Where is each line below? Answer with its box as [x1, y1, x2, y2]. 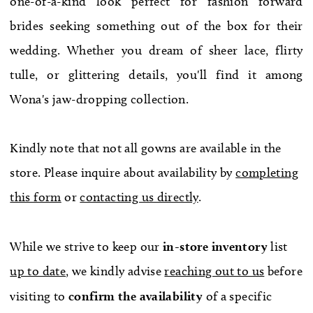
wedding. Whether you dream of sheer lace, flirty [10, 42, 303, 58]
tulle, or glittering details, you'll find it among [10, 66, 303, 82]
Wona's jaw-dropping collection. [10, 91, 192, 107]
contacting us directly [80, 189, 198, 205]
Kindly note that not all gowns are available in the [10, 140, 282, 156]
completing [235, 164, 298, 180]
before [264, 263, 303, 279]
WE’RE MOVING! [33, 12, 133, 27]
